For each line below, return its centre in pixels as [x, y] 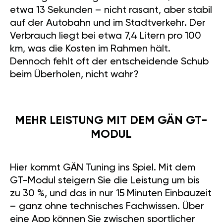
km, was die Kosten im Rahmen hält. [90, 49]
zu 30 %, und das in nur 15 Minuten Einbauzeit [111, 194]
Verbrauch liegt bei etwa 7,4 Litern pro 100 [106, 36]
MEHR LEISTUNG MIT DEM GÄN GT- [111, 121]
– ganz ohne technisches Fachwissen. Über [107, 207]
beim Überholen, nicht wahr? [74, 75]
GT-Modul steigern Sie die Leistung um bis [105, 181]
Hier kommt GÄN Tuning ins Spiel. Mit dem [103, 168]
